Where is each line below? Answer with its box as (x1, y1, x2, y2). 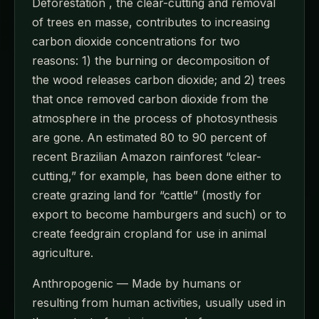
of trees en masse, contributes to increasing (32, 14, 270, 29)
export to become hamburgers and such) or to (32, 206, 286, 221)
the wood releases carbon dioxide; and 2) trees (32, 72, 286, 87)
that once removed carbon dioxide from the (32, 91, 268, 106)
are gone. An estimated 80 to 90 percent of (32, 130, 267, 145)
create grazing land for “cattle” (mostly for (32, 187, 261, 202)
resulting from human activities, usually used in (32, 295, 286, 310)
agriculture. (32, 245, 93, 260)
